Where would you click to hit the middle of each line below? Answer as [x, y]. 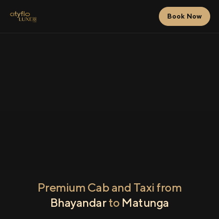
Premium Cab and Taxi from [109, 187]
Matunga [145, 202]
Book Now [184, 16]
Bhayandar [78, 202]
